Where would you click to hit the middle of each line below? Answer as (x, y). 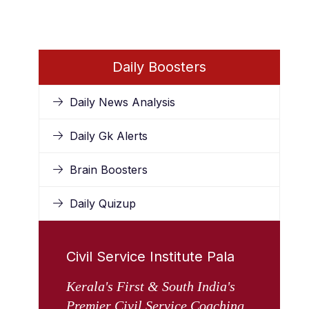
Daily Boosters (159, 67)
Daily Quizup (103, 203)
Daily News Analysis (122, 102)
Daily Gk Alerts (109, 136)
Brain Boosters (109, 170)
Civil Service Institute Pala (150, 257)
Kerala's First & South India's (151, 286)
